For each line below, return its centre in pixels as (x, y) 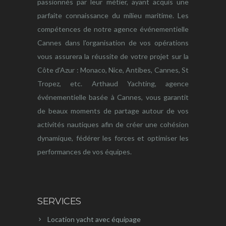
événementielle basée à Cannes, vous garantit (113, 97)
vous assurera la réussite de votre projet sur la (113, 56)
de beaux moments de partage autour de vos (113, 111)
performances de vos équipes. (84, 152)
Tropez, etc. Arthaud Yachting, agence (113, 84)
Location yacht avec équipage (94, 219)
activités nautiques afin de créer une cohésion (113, 125)
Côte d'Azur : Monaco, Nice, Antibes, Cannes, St (113, 70)
